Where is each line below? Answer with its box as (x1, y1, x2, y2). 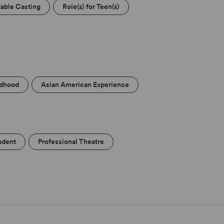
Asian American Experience (41, 80, 129, 89)
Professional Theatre (38, 137, 104, 146)
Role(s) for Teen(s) (62, 2, 120, 11)
